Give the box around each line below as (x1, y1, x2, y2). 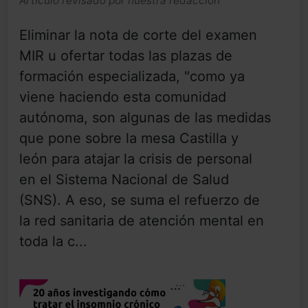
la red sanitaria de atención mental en (19, 212, 264, 230)
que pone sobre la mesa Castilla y (19, 130, 239, 147)
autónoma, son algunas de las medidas (19, 109, 271, 126)
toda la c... (19, 233, 87, 250)
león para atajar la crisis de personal (19, 151, 252, 168)
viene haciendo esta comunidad (19, 89, 226, 106)
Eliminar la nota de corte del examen (19, 27, 257, 44)
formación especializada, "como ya (19, 68, 245, 85)
